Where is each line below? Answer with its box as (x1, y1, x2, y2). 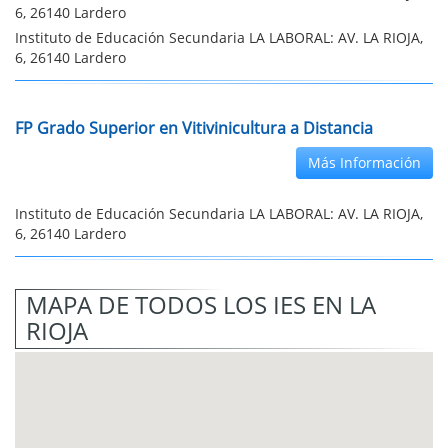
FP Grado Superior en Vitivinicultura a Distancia (15, 117, 373, 139)
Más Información (308, 153, 421, 172)
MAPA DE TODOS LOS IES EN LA (26, 288, 376, 321)
